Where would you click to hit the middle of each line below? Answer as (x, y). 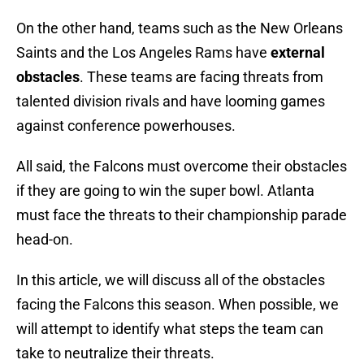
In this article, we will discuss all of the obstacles (171, 280)
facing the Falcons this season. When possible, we (178, 305)
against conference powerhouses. (126, 126)
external (298, 53)
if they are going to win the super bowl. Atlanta (165, 191)
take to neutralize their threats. (115, 353)
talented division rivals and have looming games (171, 102)
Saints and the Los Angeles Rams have (143, 53)
